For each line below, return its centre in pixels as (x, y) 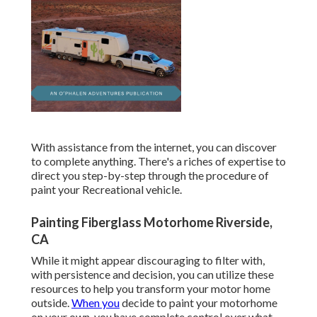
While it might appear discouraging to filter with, (148, 260)
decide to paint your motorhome (198, 303)
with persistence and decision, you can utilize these (152, 275)
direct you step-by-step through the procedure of (150, 175)
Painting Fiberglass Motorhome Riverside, (152, 223)
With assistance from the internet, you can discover (154, 147)
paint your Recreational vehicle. (106, 190)
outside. (51, 303)
